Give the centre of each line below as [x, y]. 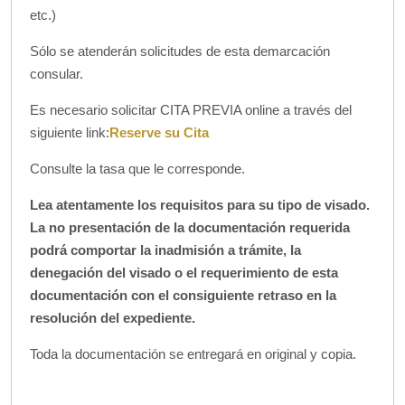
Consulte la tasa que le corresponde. [137, 169]
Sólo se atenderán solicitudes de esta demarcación [180, 51]
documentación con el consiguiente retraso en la [183, 295]
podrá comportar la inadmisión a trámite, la [165, 250]
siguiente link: [70, 132]
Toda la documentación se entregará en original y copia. [193, 354]
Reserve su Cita [159, 132]
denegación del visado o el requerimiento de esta [184, 273]
